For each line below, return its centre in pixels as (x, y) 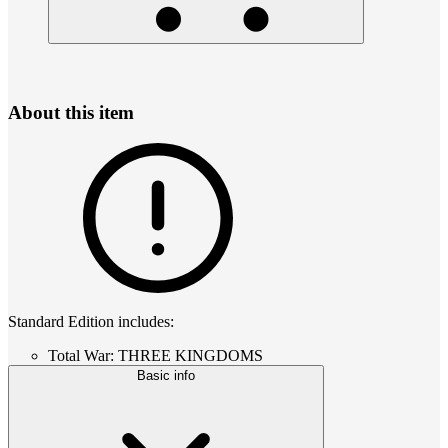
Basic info (166, 376)
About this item (71, 113)
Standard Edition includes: (91, 322)
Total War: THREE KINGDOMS (155, 356)
